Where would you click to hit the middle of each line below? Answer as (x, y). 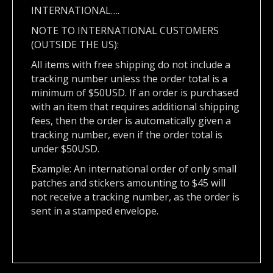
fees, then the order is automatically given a (131, 121)
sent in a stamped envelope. (95, 211)
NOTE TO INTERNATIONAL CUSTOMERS (125, 31)
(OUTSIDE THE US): (75, 45)
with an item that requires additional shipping (135, 107)
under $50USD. (65, 149)
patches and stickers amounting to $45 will (128, 183)
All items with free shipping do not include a (131, 65)
